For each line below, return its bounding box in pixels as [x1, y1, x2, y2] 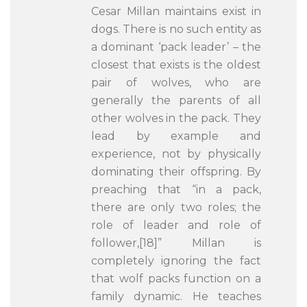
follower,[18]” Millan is [91, 236, 261, 249]
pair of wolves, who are [91, 76, 261, 89]
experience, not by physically [91, 147, 261, 160]
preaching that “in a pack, [91, 183, 261, 196]
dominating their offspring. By [91, 165, 261, 178]
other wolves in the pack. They [91, 112, 261, 125]
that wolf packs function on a [91, 272, 261, 285]
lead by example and [91, 130, 261, 143]
